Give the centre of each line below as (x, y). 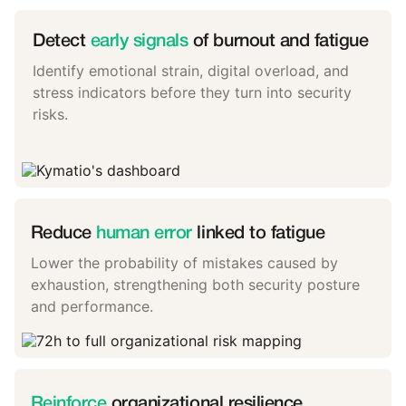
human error (141, 233)
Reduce (61, 233)
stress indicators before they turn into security (192, 92)
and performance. (92, 306)
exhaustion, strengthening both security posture (195, 285)
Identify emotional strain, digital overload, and (191, 71)
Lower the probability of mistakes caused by (184, 263)
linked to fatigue (258, 233)
